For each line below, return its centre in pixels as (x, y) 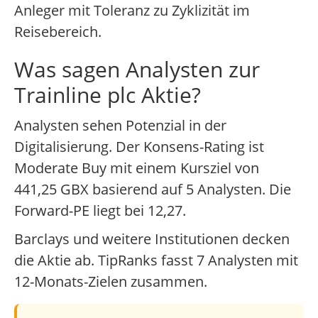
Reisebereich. (58, 32)
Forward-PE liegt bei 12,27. (100, 211)
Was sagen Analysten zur (137, 70)
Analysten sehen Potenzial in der (120, 126)
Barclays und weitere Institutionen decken (152, 239)
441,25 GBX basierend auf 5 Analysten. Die (153, 190)
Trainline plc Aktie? (108, 95)
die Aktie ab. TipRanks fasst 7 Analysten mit (156, 261)
